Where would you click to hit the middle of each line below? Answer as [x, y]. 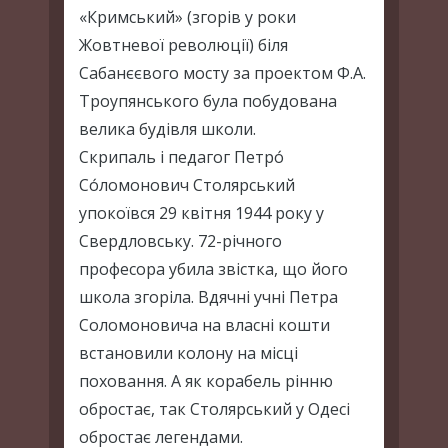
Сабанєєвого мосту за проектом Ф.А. [222, 73]
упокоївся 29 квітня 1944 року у [201, 213]
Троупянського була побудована [208, 101]
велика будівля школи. [167, 129]
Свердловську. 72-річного [180, 241]
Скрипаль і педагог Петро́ [181, 157]
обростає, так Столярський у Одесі [214, 409]
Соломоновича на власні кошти [204, 325]
